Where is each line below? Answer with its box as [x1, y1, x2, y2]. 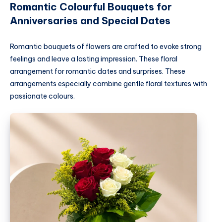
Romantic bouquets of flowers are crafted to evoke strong [10, 42, 202, 51]
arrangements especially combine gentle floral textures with [10, 79, 207, 88]
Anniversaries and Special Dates [10, 14, 170, 27]
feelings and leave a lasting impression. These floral [10, 54, 177, 63]
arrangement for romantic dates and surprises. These [10, 66, 185, 76]
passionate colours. [10, 91, 75, 101]
